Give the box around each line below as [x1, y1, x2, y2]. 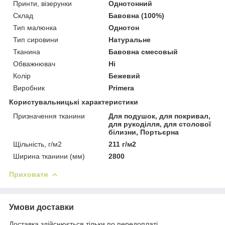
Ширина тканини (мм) [13, 152, 85, 160]
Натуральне [108, 35, 151, 44]
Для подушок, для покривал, [108, 111, 211, 120]
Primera [108, 83, 135, 92]
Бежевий [108, 71, 141, 80]
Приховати [9, 170, 48, 178]
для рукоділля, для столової [108, 120, 211, 128]
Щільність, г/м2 [13, 140, 62, 148]
